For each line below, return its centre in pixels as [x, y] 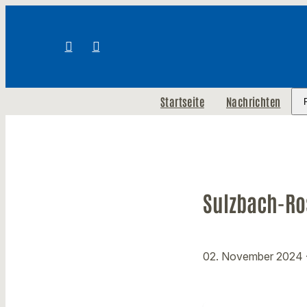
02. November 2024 [254, 257]
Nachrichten [253, 101]
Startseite [182, 101]
